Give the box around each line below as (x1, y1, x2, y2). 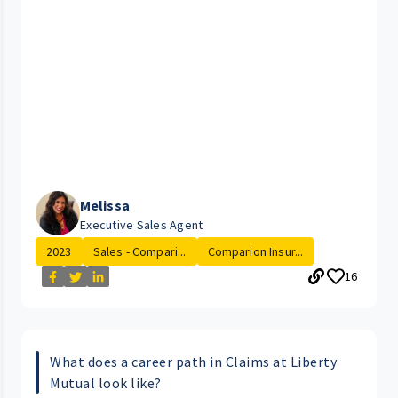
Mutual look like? (50, 374, 162, 393)
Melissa (80, 196, 130, 215)
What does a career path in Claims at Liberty (50, 353, 337, 371)
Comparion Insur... (207, 243, 304, 260)
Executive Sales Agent (80, 217, 203, 234)
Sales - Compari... (92, 243, 187, 260)
